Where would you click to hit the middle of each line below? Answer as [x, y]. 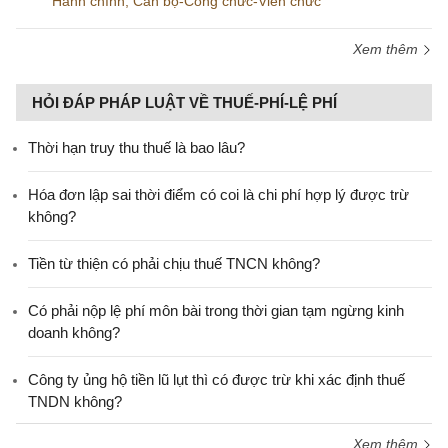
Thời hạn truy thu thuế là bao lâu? [136, 147]
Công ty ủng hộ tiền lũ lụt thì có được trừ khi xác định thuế [216, 379]
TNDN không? [75, 401]
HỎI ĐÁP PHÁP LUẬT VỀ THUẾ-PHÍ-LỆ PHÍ [184, 102]
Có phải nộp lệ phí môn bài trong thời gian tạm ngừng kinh [216, 310]
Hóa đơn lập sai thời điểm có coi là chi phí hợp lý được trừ [218, 194]
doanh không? [74, 332]
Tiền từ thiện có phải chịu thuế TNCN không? [174, 263]
